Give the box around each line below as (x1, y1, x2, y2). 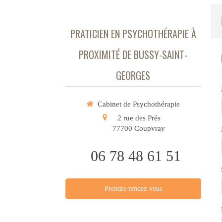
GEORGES (116, 68, 151, 83)
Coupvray (134, 124, 166, 132)
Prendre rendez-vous (104, 184, 162, 192)
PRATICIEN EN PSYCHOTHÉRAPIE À (70, 26, 196, 41)
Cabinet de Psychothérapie (98, 100, 180, 108)
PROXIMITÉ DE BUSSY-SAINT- (79, 47, 188, 62)
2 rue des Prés (117, 113, 161, 122)
